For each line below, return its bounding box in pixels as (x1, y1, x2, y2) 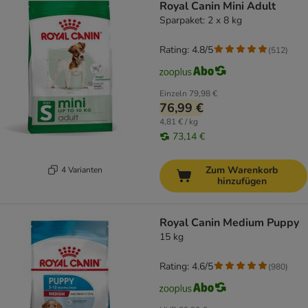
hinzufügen (217, 175, 267, 188)
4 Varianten (60, 164, 102, 175)
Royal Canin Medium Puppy (159, 215, 299, 231)
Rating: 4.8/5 (159, 43, 213, 57)
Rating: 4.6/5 (159, 260, 213, 274)
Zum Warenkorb (206, 164, 278, 177)
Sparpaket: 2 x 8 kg (159, 14, 242, 27)
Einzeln (159, 88, 187, 100)
